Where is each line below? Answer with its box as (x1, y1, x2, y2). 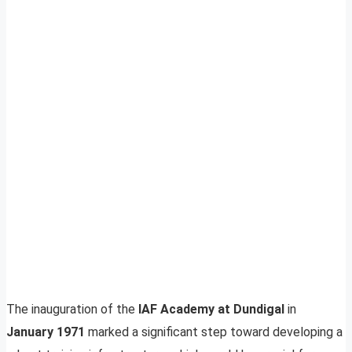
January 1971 (6, 324, 88, 339)
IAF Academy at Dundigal (138, 301, 288, 317)
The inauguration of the (6, 301, 138, 317)
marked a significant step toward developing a (88, 324, 343, 339)
